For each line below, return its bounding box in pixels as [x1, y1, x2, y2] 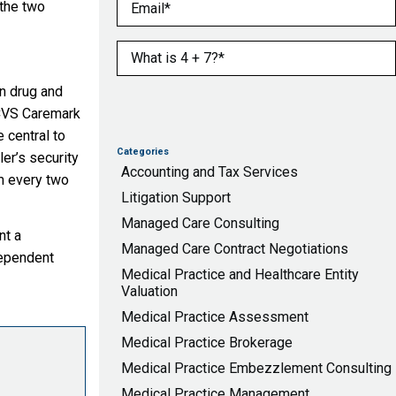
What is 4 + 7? [116, 42, 208, 59]
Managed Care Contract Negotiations [121, 240, 348, 257]
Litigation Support [121, 189, 231, 206]
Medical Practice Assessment [121, 308, 308, 325]
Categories [117, 145, 169, 157]
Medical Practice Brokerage [121, 334, 293, 351]
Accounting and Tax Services [121, 164, 298, 180]
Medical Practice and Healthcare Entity [121, 266, 359, 283]
